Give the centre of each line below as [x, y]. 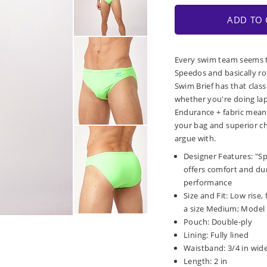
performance [208, 183]
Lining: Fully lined [216, 235]
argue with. [195, 138]
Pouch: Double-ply [218, 222]
